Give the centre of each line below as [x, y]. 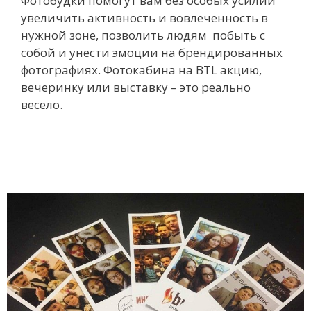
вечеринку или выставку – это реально [136, 87]
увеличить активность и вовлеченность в [144, 17]
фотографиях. [62, 69]
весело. [42, 104]
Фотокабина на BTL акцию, [183, 69]
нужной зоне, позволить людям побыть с [143, 35]
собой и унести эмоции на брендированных [152, 52]
